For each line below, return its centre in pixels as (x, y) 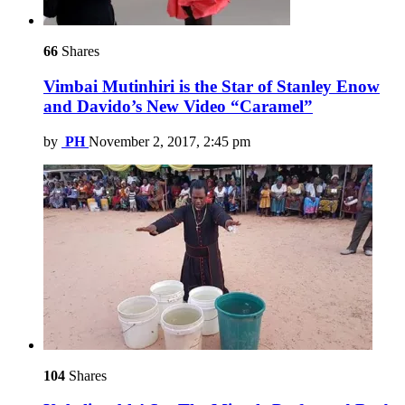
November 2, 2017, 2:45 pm (170, 141)
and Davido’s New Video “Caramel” (178, 106)
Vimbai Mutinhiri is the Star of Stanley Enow (212, 86)
